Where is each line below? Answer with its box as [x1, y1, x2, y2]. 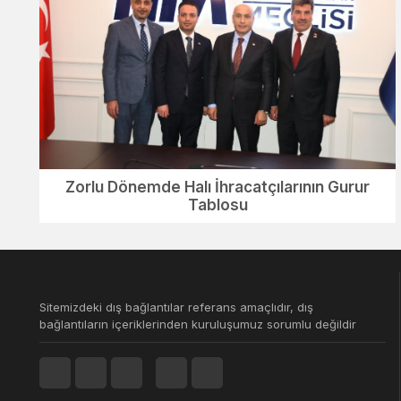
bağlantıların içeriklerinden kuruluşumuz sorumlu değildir [39, 316, 356, 331]
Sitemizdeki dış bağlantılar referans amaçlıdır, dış [39, 299, 313, 314]
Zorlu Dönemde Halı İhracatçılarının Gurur [65, 177, 371, 196]
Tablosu [187, 195, 248, 214]
